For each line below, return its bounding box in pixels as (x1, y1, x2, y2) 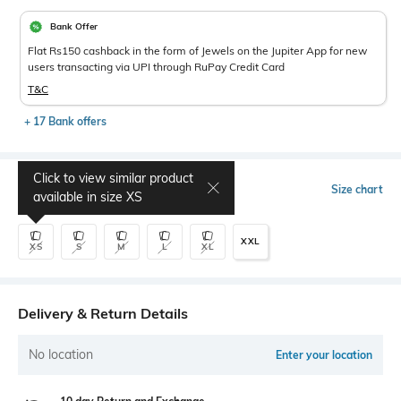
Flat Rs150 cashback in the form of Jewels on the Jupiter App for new (28, 43, 367, 57)
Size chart (331, 182, 383, 196)
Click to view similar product (33, 169, 193, 186)
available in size (33, 188, 126, 205)
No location (29, 346, 93, 363)
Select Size (18, 180, 90, 199)
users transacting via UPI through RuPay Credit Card (28, 59, 285, 73)
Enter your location (276, 347, 372, 362)
